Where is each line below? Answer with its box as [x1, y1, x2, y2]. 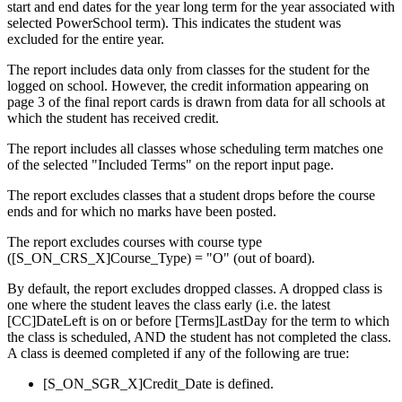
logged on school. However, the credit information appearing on [7, 78, 369, 94]
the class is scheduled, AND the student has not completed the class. [7, 329, 391, 345]
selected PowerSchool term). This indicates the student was [7, 15, 341, 31]
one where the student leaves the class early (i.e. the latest [7, 297, 330, 313]
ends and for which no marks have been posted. [7, 204, 276, 220]
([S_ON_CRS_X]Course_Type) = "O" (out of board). [7, 250, 315, 267]
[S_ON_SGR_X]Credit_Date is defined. [43, 376, 274, 392]
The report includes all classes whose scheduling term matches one [7, 141, 383, 157]
